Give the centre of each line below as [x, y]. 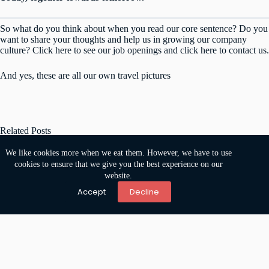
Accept [92, 192]
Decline [145, 192]
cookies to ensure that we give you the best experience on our [118, 164]
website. [119, 176]
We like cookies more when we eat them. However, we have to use [118, 153]
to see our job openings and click [136, 50]
